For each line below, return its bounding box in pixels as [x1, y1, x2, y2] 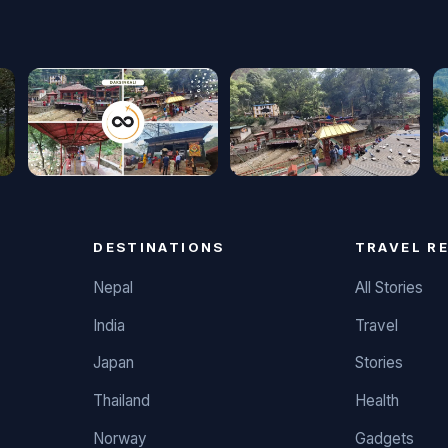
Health [354, 391, 399, 411]
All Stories [354, 277, 423, 297]
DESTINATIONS [93, 239, 225, 256]
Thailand [93, 391, 151, 411]
